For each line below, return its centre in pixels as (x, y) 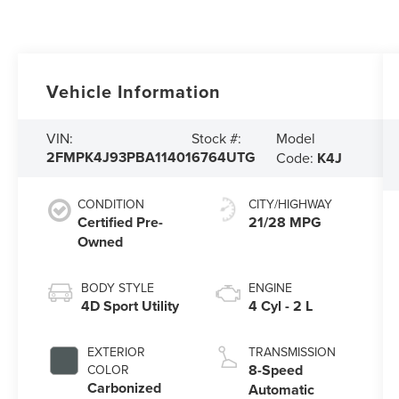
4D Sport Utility (130, 305)
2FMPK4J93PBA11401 (119, 158)
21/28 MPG (285, 222)
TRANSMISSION (292, 351)
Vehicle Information (134, 91)
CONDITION (111, 204)
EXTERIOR (117, 351)
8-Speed (275, 370)
